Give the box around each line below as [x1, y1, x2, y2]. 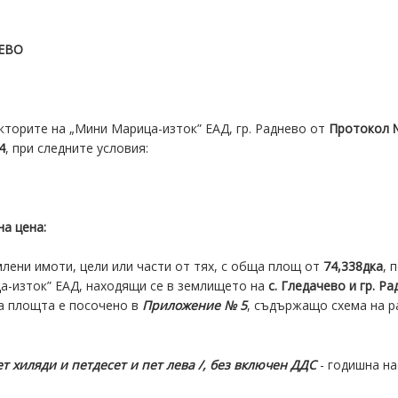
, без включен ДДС [203, 355, 317, 373]
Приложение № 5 [141, 297, 247, 314]
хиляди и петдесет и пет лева [9, 355, 195, 373]
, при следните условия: [5, 139, 149, 156]
